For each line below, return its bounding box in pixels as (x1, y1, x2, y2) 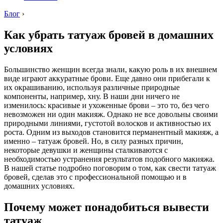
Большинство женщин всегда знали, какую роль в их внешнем (4, 65, 217, 74)
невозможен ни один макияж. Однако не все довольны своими (4, 110, 218, 118)
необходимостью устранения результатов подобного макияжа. (4, 154, 215, 163)
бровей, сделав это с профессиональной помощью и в (4, 172, 187, 181)
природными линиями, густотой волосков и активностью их (4, 118, 211, 127)
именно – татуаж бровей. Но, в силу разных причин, (4, 136, 183, 145)
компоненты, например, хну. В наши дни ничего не (4, 92, 180, 101)
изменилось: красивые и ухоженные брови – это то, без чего (4, 101, 209, 110)
